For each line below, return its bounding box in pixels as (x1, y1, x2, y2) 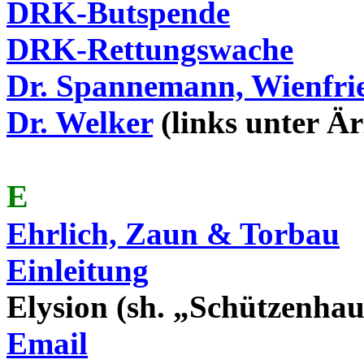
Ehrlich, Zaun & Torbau (6, 216, 340, 251)
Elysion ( (6, 289, 127, 324)
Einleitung (6, 253, 149, 288)
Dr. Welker (6, 105, 153, 140)
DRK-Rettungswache (6, 32, 293, 67)
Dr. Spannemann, (6, 68, 251, 103)
